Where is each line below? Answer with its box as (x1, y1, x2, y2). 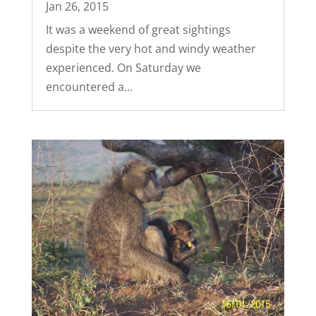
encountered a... (45, 79, 133, 95)
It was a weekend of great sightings (45, 22, 231, 38)
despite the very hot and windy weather (45, 41, 256, 57)
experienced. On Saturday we (45, 60, 201, 76)
